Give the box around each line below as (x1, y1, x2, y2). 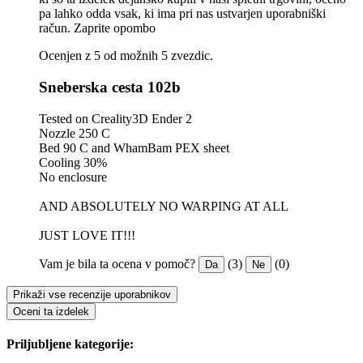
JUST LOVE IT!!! (39, 228, 135, 242)
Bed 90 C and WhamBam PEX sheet (39, 140, 229, 155)
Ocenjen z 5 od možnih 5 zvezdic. (39, 49, 213, 63)
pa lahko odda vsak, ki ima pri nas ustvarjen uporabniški (39, 6, 326, 21)
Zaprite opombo (74, 21, 156, 36)
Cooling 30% (39, 155, 107, 169)
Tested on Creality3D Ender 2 (39, 111, 192, 126)
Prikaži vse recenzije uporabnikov (13, 288, 171, 301)
